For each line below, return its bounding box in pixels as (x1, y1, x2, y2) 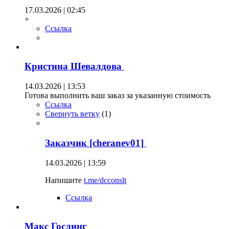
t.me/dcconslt (84, 175, 126, 185)
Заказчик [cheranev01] (45, 137, 146, 148)
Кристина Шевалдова (25, 61, 124, 72)
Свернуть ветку (45, 109, 100, 119)
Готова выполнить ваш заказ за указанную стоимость (25, 91, 211, 100)
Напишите (45, 175, 84, 185)
